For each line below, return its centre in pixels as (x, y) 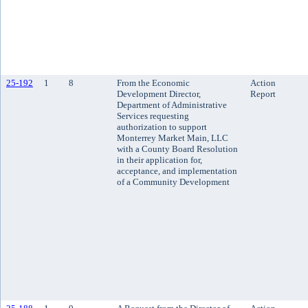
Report (263, 94)
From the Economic (153, 83)
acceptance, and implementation (177, 171)
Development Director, (159, 94)
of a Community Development (173, 182)
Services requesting (153, 116)
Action (263, 83)
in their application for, (159, 160)
